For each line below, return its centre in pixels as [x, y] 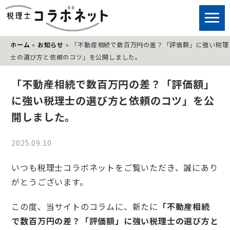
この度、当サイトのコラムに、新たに [85, 206]
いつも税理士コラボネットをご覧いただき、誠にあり [115, 167]
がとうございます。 [50, 182]
